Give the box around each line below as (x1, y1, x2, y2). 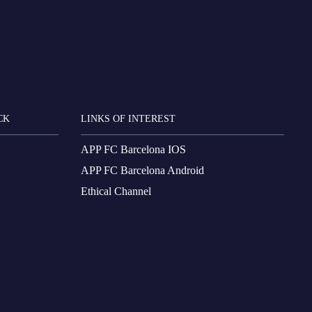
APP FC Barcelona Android (81, 164, 204, 176)
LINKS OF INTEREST (81, 114, 175, 125)
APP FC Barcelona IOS (81, 143, 186, 155)
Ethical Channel (81, 185, 151, 197)
